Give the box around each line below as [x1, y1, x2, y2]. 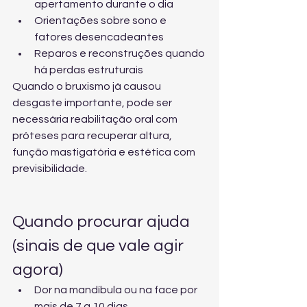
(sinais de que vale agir [12, 237, 187, 254]
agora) [12, 261, 63, 278]
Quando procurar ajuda [12, 213, 193, 230]
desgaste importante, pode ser [12, 97, 174, 108]
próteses [12, 130, 59, 141]
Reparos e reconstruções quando [34, 48, 207, 59]
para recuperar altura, [59, 130, 174, 141]
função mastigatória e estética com [12, 147, 197, 158]
